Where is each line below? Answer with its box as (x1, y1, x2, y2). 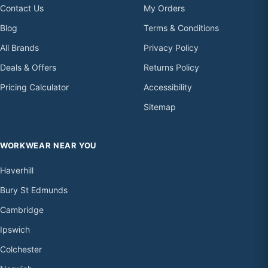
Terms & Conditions (144, 23, 219, 33)
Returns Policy (144, 62, 199, 73)
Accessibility (144, 82, 192, 93)
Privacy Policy (144, 42, 199, 53)
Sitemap (144, 102, 176, 112)
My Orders (144, 3, 185, 14)
